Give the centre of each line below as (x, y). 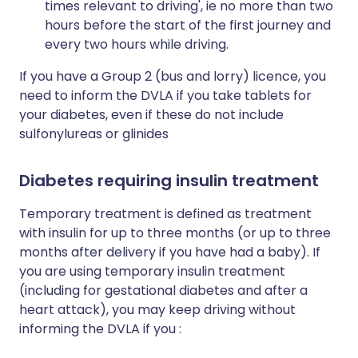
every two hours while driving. (137, 44)
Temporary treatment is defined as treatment (165, 214)
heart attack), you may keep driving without (157, 310)
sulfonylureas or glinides (94, 134)
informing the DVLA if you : (100, 329)
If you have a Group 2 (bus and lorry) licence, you (173, 76)
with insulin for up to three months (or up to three (175, 233)
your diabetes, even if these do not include (151, 115)
